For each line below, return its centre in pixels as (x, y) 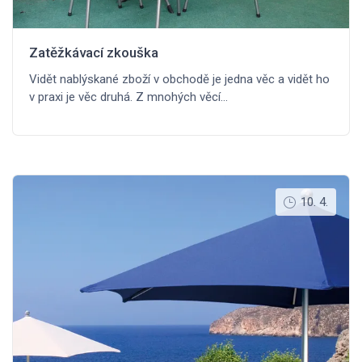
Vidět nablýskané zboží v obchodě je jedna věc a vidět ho (179, 80)
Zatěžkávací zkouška (94, 53)
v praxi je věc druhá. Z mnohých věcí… (128, 97)
